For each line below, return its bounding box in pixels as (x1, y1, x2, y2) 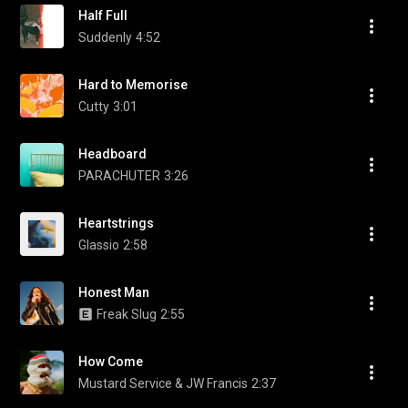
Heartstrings (78, 216, 154, 230)
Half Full (78, 8, 127, 23)
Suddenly (78, 30, 132, 45)
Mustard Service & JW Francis (78, 376, 248, 391)
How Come (78, 354, 143, 369)
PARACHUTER (78, 168, 160, 183)
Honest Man (78, 285, 149, 300)
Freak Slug (97, 307, 157, 321)
